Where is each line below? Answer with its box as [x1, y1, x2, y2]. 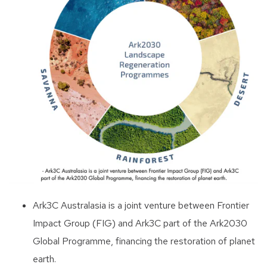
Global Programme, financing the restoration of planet [33, 235, 255, 248]
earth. [33, 253, 56, 266]
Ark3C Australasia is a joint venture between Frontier [33, 199, 249, 212]
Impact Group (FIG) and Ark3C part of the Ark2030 [33, 217, 247, 230]
